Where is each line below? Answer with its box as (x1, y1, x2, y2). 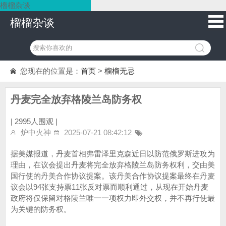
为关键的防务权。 (11, 205, 71, 213)
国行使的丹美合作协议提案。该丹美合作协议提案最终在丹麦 (11, 172, 215, 180)
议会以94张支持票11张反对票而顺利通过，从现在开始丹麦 (11, 183, 208, 191)
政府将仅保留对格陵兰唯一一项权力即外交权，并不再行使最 (11, 194, 215, 202)
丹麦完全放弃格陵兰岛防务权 (11, 94, 142, 105)
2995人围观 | (15, 117, 58, 126)
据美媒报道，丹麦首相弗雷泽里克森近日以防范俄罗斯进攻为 (11, 149, 215, 158)
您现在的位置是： (20, 67, 81, 75)
